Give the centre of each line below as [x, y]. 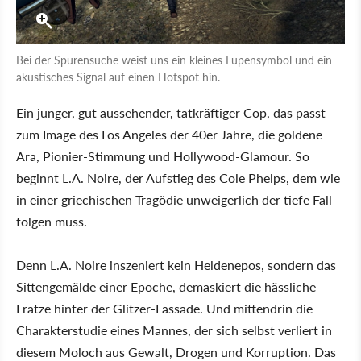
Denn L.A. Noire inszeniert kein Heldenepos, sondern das [176, 265]
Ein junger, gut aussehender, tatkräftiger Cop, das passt [171, 113]
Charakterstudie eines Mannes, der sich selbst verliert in [174, 330]
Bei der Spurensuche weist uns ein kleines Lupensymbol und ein [174, 60]
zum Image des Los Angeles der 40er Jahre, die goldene [169, 135]
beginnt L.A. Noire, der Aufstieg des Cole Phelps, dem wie [178, 178]
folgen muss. [52, 222]
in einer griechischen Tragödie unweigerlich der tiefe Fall [174, 200]
